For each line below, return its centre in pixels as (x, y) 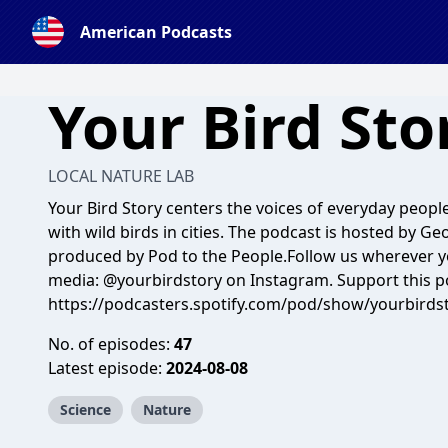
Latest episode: (107, 368)
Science (85, 409)
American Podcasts (156, 32)
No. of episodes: (111, 344)
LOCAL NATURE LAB (121, 176)
